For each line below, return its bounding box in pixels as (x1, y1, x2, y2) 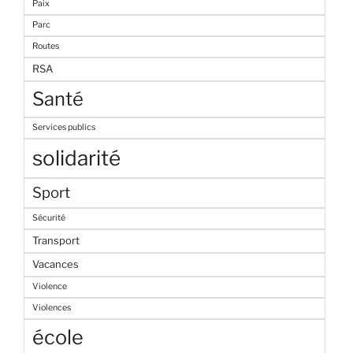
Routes (32, 41, 59, 52)
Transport (32, 234, 80, 247)
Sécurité (32, 213, 65, 224)
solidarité (32, 146, 121, 171)
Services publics (32, 122, 95, 133)
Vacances (32, 258, 79, 271)
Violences (32, 303, 71, 314)
